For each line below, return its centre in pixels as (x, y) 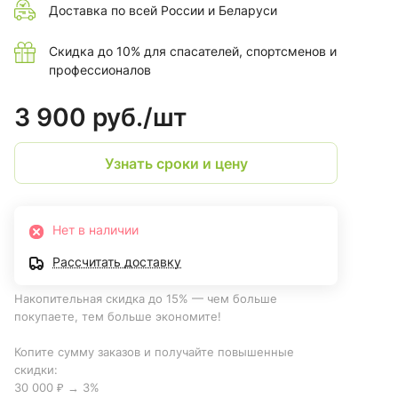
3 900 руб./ (84, 118)
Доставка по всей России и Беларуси (163, 10)
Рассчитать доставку (117, 262)
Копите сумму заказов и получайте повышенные (154, 352)
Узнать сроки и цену (176, 163)
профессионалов (100, 70)
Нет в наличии (96, 230)
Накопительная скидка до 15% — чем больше (146, 299)
